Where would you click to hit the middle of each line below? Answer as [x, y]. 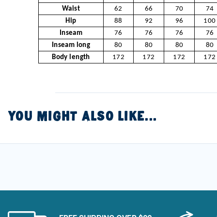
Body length [71, 57]
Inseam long [71, 45]
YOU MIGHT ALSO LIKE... [82, 116]
